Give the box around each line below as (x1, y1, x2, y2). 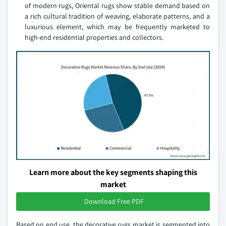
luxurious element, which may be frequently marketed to (25, 22, 210, 31)
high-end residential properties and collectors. (25, 33, 163, 42)
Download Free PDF (84, 197, 144, 206)
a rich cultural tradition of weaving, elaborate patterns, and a (25, 12, 210, 21)
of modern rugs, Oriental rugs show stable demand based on (25, 1, 210, 10)
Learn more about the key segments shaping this (29, 167, 197, 178)
